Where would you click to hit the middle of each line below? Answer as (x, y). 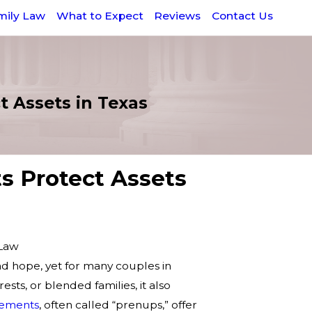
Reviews (178, 15)
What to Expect (100, 15)
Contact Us (242, 15)
